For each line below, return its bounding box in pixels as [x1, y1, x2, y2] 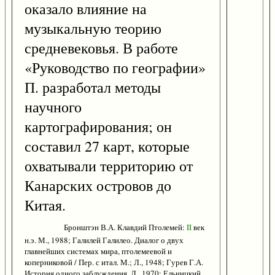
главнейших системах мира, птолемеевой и [25, 246, 172, 257]
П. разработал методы [25, 77, 161, 98]
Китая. [25, 195, 66, 215]
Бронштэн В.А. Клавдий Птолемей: [64, 222, 187, 233]
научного [25, 97, 82, 117]
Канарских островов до [25, 176, 171, 196]
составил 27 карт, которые [25, 136, 190, 157]
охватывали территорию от [25, 156, 193, 176]
